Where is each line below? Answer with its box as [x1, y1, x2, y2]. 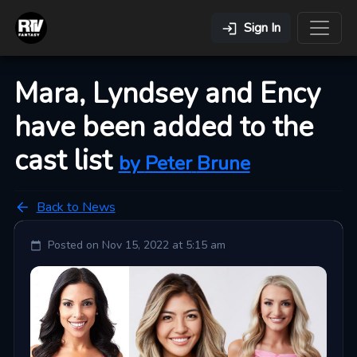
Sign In [243, 19, 280, 37]
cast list [14, 141, 112, 179]
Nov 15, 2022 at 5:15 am [101, 237, 226, 253]
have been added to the [14, 108, 313, 146]
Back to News [36, 198, 116, 216]
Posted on [47, 237, 99, 253]
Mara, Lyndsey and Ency [14, 74, 320, 112]
